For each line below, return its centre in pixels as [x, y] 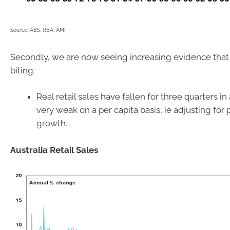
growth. [52, 123]
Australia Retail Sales [54, 150]
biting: [23, 70]
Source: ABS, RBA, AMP [39, 30]
